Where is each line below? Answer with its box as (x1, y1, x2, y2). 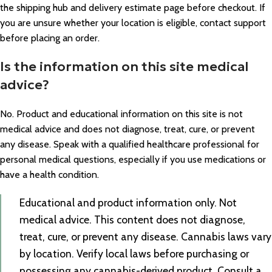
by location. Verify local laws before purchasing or (19, 246, 249, 260)
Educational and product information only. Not (19, 195, 237, 209)
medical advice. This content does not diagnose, (19, 212, 245, 226)
